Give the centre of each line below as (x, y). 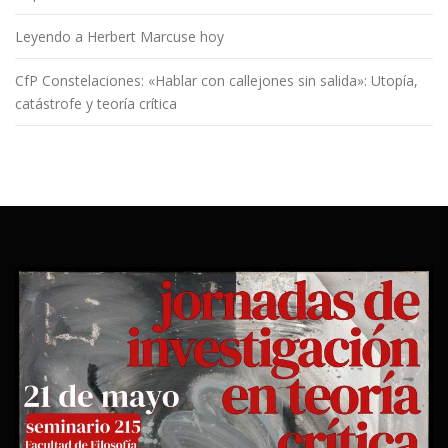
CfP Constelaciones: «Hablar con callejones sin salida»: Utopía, (216, 80)
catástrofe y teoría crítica (96, 103)
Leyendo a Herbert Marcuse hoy (119, 36)
